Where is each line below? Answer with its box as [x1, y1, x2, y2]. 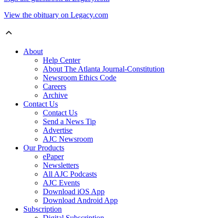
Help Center [43, 56, 80, 65]
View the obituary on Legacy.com [4, 11, 108, 19]
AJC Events [43, 179, 80, 187]
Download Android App [43, 196, 118, 205]
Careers [43, 82, 66, 91]
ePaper [43, 152, 64, 161]
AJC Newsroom [43, 135, 93, 144]
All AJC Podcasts [43, 170, 97, 179]
